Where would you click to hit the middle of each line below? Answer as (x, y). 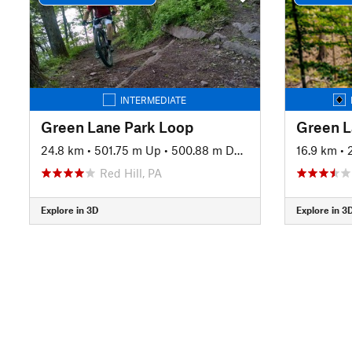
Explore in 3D (70, 210)
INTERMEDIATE (154, 99)
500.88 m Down (203, 150)
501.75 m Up (128, 150)
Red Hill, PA (131, 172)
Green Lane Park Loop (117, 126)
